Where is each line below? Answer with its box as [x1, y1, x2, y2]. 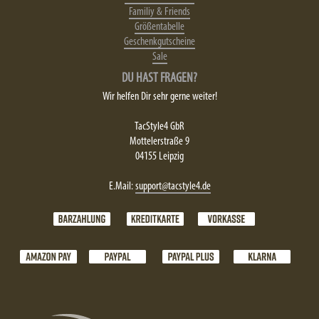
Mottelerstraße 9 [130, 135, 189, 147]
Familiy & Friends [129, 6, 190, 18]
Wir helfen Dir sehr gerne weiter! [102, 90, 217, 103]
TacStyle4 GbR [135, 120, 184, 132]
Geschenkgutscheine [124, 36, 195, 48]
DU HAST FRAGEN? [122, 71, 197, 85]
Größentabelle [135, 21, 184, 33]
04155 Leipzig [135, 150, 184, 162]
